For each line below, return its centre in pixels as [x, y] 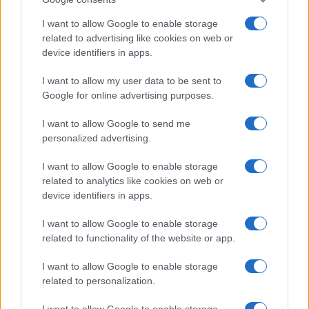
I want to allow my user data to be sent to [132, 81]
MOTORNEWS [51, 124]
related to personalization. [99, 281]
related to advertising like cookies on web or [138, 38]
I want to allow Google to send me [116, 123]
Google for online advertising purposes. [128, 95]
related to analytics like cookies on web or [133, 181]
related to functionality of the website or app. [139, 238]
